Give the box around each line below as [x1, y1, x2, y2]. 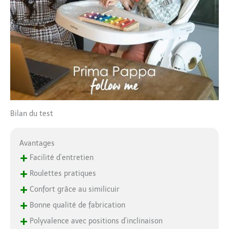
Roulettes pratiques [27, 169, 96, 178]
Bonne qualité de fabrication [27, 200, 125, 210]
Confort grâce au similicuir [27, 185, 120, 194]
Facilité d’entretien [27, 153, 94, 162]
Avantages [19, 139, 55, 148]
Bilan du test [10, 109, 53, 118]
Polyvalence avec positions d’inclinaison [27, 216, 163, 225]
